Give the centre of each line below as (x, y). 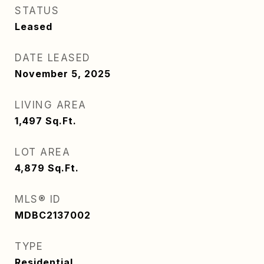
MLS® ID (38, 199)
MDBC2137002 (53, 215)
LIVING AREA (51, 105)
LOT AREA (42, 152)
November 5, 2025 (63, 74)
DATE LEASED (53, 58)
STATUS (37, 11)
